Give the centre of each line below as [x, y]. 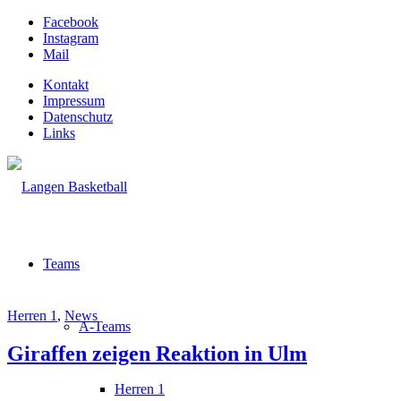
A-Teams [105, 326]
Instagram [71, 38]
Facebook [71, 22]
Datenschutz [78, 117]
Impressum [74, 101]
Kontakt [66, 85]
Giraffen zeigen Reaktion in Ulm [157, 353]
